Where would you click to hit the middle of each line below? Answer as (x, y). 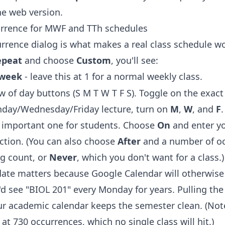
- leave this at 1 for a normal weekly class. (112, 77)
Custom (94, 61)
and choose (49, 61)
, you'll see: (135, 61)
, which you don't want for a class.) (150, 157)
